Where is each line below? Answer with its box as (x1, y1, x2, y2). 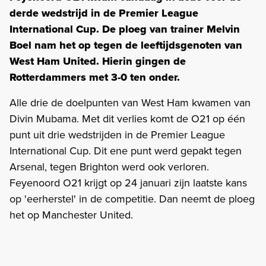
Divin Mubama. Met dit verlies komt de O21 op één (9, 110, 245, 126)
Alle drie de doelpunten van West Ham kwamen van (9, 94, 251, 110)
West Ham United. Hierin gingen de (9, 53, 186, 69)
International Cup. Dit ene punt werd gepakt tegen (9, 142, 242, 159)
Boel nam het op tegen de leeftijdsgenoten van (9, 37, 242, 53)
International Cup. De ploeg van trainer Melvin (9, 21, 240, 37)
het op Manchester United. (9, 207, 136, 223)
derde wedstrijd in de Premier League (9, 5, 198, 21)
